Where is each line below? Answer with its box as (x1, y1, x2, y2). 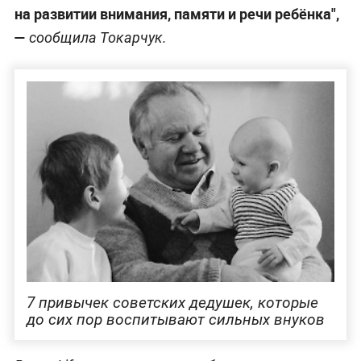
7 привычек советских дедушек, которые (26, 293, 318, 313)
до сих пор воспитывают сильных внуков (26, 310, 325, 330)
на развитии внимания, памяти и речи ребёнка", (14, 3, 339, 23)
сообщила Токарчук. (25, 28, 167, 46)
